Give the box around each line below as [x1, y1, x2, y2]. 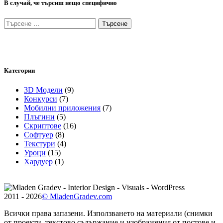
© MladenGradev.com [42, 192, 112, 201]
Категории [4, 66, 35, 74]
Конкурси [24, 94, 57, 103]
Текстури [24, 139, 55, 148]
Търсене [3, 17, 31, 26]
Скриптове [24, 121, 61, 130]
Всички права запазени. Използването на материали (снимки [4, 209, 213, 218]
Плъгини [24, 112, 55, 121]
